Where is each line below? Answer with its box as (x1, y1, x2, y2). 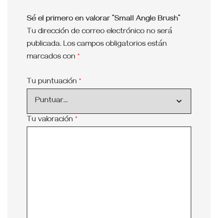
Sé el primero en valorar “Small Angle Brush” (27, 14, 181, 24)
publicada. (27, 39, 61, 50)
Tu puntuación (27, 77, 79, 87)
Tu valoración (27, 115, 75, 125)
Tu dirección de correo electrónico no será (27, 27, 172, 37)
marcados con (27, 52, 77, 62)
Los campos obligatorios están (63, 39, 167, 50)
